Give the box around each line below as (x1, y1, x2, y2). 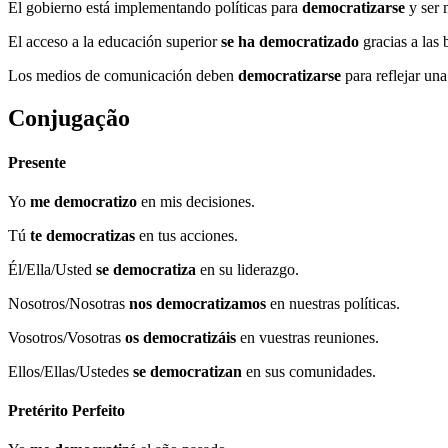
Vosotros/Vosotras (8, 328, 125, 346)
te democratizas (30, 226, 135, 244)
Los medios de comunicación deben (8, 67, 238, 85)
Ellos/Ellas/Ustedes (8, 362, 133, 380)
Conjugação (8, 105, 130, 132)
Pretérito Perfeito (8, 402, 125, 420)
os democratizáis (125, 328, 236, 346)
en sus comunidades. (242, 362, 376, 380)
